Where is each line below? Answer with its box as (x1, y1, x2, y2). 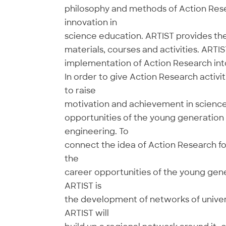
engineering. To (64, 126, 129, 137)
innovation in (64, 17, 117, 28)
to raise (64, 85, 96, 96)
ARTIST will (64, 208, 109, 218)
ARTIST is (64, 181, 101, 191)
